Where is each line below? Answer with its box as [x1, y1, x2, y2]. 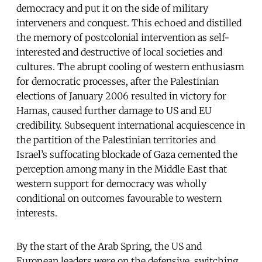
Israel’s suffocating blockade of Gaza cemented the [16, 148, 237, 160]
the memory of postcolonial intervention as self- [16, 31, 229, 43]
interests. [16, 206, 57, 219]
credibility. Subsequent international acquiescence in [16, 119, 245, 131]
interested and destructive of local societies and [16, 46, 222, 58]
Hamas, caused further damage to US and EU [16, 104, 212, 116]
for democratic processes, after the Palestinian [16, 75, 219, 87]
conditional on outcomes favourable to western [16, 192, 222, 204]
